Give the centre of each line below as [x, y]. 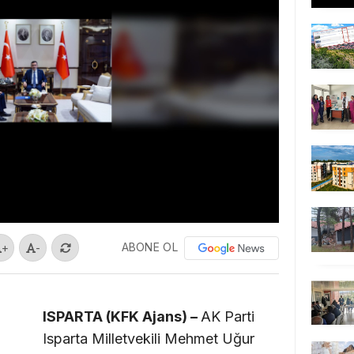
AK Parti [228, 316]
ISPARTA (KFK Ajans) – [122, 316]
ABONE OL [149, 247]
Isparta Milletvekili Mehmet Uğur [149, 338]
